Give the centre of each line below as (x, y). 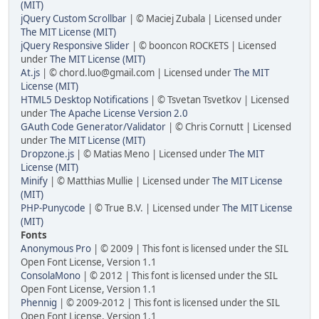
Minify (34, 181)
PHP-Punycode (53, 208)
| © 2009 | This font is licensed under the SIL (190, 249)
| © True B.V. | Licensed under (154, 208)
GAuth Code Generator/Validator (93, 127)
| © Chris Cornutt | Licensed (229, 127)
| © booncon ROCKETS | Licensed (203, 46)
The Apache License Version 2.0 (119, 113)
